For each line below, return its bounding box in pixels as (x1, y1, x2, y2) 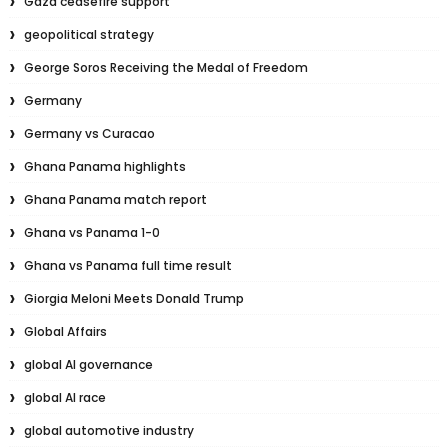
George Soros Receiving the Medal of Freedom (23, 59, 308, 76)
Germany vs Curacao (23, 125, 155, 142)
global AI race (23, 389, 106, 406)
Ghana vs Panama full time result (23, 257, 232, 274)
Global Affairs (23, 323, 107, 340)
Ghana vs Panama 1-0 (23, 224, 160, 241)
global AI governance (23, 356, 153, 373)
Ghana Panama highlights (23, 158, 186, 175)
